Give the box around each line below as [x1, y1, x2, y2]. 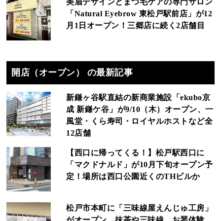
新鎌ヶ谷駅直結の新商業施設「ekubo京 [66, 93, 211, 102]
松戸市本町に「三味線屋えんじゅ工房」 [66, 204, 213, 212]
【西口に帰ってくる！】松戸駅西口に [66, 148, 205, 157]
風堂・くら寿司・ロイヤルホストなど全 [66, 117, 213, 125]
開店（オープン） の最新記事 [11, 68, 133, 77]
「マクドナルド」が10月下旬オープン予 [66, 160, 213, 169]
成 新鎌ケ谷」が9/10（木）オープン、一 [66, 105, 214, 113]
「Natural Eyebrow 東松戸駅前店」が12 [66, 9, 213, 18]
